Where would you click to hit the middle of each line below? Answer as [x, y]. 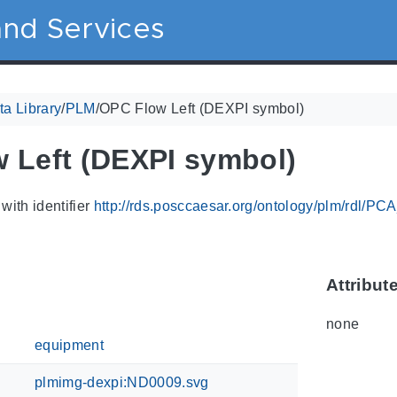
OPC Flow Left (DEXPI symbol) [202, 108]
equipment [69, 345]
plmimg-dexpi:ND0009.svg [122, 382]
